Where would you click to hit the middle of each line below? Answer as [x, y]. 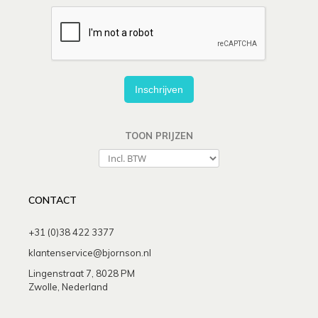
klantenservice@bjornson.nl [90, 252]
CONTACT [53, 200]
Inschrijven [159, 89]
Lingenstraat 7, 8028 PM [82, 273]
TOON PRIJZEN [159, 135]
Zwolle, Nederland [68, 286]
